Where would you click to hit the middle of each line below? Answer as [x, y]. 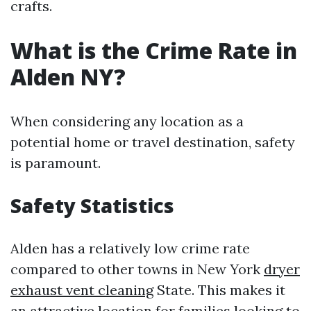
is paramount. [56, 163]
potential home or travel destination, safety [153, 142]
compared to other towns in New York [137, 269]
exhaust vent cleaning [82, 290]
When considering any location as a [127, 121]
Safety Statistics [92, 205]
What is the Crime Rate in [154, 50]
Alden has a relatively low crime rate [130, 248]
